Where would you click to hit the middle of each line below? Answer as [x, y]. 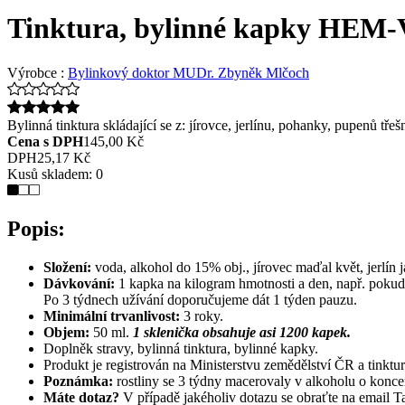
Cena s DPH [45, 141]
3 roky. [202, 316]
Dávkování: [79, 283]
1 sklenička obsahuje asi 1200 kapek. [242, 332]
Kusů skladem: [52, 174]
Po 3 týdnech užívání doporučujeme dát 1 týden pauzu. [202, 299]
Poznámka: [78, 381]
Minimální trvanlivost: [112, 316]
